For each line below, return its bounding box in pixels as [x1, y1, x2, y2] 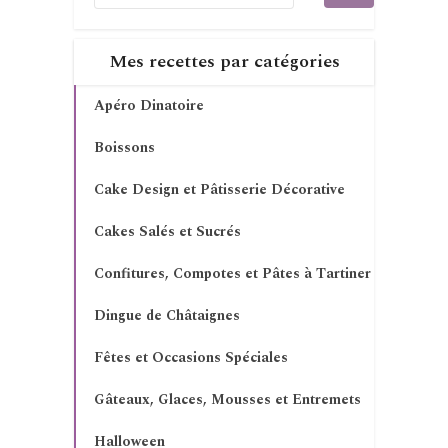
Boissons [94, 137, 155, 159]
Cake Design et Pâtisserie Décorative [94, 179, 345, 201]
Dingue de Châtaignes [94, 305, 240, 327]
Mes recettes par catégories [108, 48, 340, 76]
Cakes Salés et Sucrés [94, 221, 241, 243]
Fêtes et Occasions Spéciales [94, 347, 288, 369]
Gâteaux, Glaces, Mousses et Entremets [94, 389, 361, 411]
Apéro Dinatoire [94, 95, 204, 117]
